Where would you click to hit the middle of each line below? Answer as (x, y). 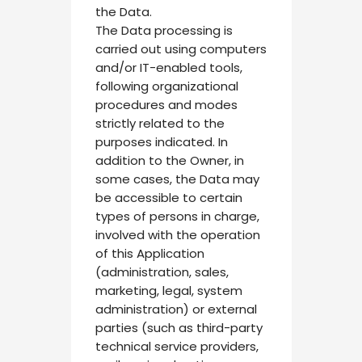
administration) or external (176, 309)
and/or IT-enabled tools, (168, 68)
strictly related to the (160, 124)
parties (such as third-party (179, 328)
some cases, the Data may (177, 179)
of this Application (149, 254)
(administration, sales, (162, 272)
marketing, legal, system (168, 291)
